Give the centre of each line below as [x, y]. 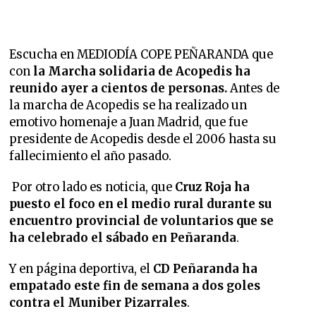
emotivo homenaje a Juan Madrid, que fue [129, 122]
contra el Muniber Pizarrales [98, 303]
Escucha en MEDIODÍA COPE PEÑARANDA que [141, 55]
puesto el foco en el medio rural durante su [141, 204]
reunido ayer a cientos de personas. [120, 89]
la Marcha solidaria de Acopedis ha [142, 72]
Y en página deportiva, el [80, 269]
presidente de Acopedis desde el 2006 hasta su [143, 139]
